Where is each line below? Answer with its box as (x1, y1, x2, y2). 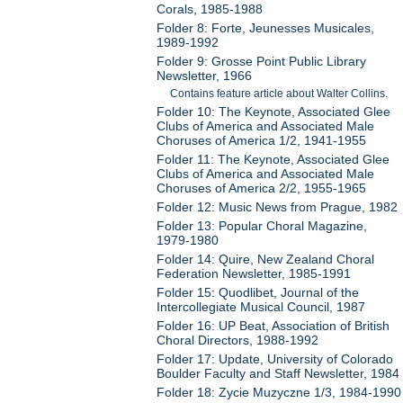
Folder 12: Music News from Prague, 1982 (157, 200, 399, 215)
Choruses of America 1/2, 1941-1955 (157, 133, 367, 148)
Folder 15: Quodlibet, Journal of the (157, 285, 360, 300)
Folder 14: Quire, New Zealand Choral (157, 252, 375, 267)
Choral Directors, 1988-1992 (157, 333, 319, 348)
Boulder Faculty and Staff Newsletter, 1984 (157, 366, 400, 381)
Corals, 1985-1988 (157, 2, 264, 17)
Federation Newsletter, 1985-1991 (157, 266, 352, 282)
